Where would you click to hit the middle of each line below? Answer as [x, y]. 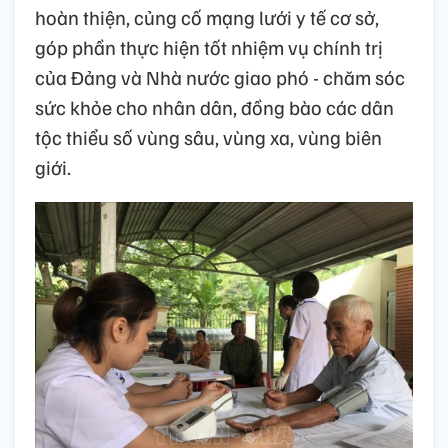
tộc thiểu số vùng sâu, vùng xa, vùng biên [208, 137]
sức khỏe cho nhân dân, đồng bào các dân [214, 107]
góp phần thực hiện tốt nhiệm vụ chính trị [209, 47]
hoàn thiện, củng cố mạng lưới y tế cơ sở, [207, 17]
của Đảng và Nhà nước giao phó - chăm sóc [220, 77]
